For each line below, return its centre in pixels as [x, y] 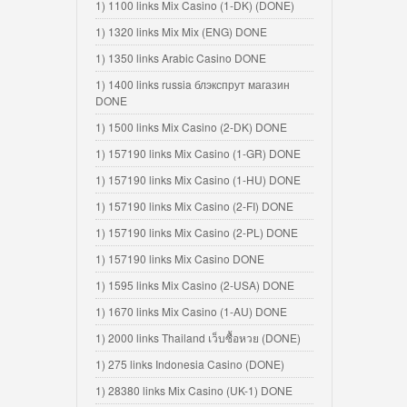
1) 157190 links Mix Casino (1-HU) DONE [198, 180]
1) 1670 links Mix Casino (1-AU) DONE [191, 312]
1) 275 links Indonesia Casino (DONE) [190, 364]
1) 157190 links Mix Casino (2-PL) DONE [197, 233]
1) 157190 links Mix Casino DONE [180, 259]
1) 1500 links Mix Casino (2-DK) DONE [191, 127]
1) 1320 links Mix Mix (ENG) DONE [181, 32]
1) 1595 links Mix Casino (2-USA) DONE [195, 285]
